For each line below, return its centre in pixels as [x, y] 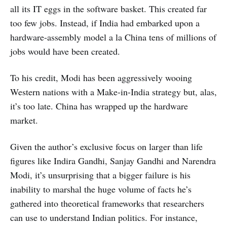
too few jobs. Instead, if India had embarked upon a [105, 23]
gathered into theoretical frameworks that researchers [107, 203]
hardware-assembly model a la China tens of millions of [113, 37]
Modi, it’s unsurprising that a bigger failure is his [100, 175]
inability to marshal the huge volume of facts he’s [101, 189]
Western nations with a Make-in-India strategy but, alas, [113, 91]
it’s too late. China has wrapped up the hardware [99, 106]
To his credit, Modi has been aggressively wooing [101, 77]
